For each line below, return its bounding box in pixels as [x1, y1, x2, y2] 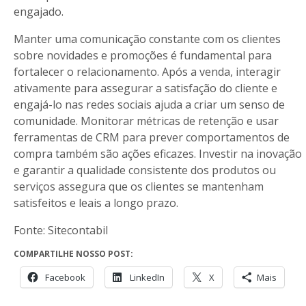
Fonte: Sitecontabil [14, 223, 108, 238]
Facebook [45, 271, 85, 283]
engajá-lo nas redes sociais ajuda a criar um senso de [14, 97, 285, 112]
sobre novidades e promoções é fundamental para [14, 48, 272, 63]
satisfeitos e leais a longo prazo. [14, 195, 178, 210]
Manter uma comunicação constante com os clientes [14, 31, 281, 46]
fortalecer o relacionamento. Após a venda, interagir [14, 64, 281, 79]
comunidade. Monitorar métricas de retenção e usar [14, 113, 279, 128]
